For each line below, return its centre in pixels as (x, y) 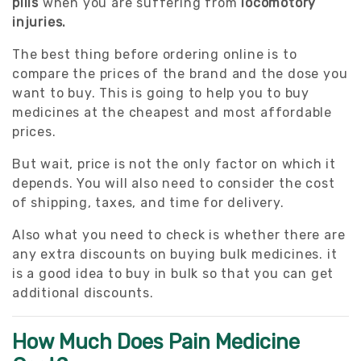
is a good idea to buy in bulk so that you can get (173, 273)
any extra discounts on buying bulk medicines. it (175, 254)
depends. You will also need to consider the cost (174, 183)
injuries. (39, 22)
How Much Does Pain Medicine (156, 341)
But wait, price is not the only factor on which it (174, 164)
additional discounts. (83, 293)
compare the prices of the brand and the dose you (180, 73)
